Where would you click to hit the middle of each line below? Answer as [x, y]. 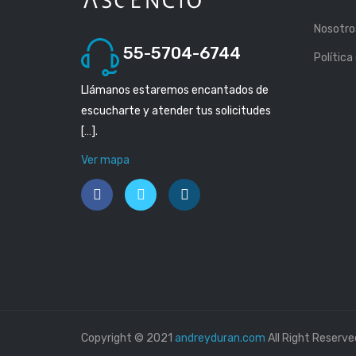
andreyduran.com [220, 338]
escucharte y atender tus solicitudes [176, 110]
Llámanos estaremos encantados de [175, 90]
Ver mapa [105, 160]
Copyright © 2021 [128, 338]
